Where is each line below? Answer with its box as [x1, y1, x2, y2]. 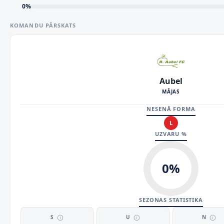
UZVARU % [154, 130, 187, 137]
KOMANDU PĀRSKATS [10, 21, 76, 29]
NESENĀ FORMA [146, 105, 195, 112]
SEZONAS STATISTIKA [139, 196, 203, 203]
